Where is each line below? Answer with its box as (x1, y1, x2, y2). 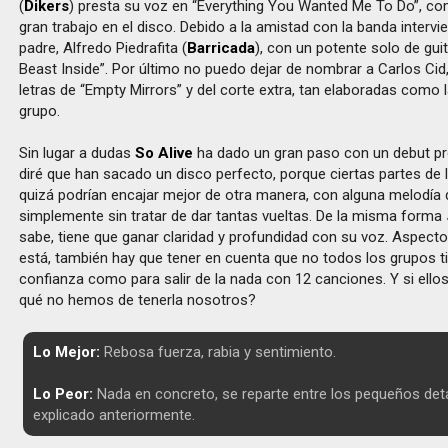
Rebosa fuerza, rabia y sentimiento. (99, 343, 336, 361)
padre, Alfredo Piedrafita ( (19, 39, 188, 57)
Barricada (187, 39, 256, 57)
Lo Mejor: (32, 343, 100, 361)
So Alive (135, 144, 194, 162)
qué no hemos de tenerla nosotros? (19, 291, 257, 309)
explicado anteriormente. (32, 406, 195, 424)
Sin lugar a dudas (19, 144, 136, 162)
